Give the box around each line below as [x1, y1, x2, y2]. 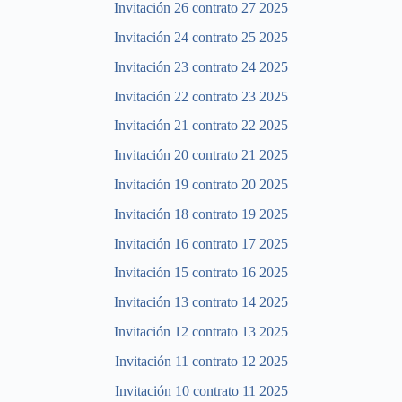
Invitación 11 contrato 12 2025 [114, 353, 288, 369]
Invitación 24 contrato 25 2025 [114, 29, 288, 45]
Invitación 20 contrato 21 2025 [114, 147, 288, 163]
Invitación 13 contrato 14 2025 [114, 294, 288, 310]
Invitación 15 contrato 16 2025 [114, 265, 288, 281]
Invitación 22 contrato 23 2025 [114, 88, 288, 104]
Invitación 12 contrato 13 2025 [114, 323, 288, 339]
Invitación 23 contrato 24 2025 [114, 58, 288, 74]
